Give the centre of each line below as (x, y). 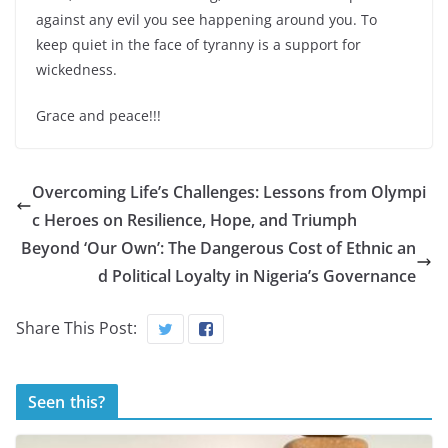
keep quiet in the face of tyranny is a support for (198, 44)
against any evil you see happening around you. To (206, 19)
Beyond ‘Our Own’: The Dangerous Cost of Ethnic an (218, 247)
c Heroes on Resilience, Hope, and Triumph (194, 219)
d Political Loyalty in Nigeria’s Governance (257, 275)
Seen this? (67, 401)
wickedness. (76, 69)
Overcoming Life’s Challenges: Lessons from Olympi (229, 191)
